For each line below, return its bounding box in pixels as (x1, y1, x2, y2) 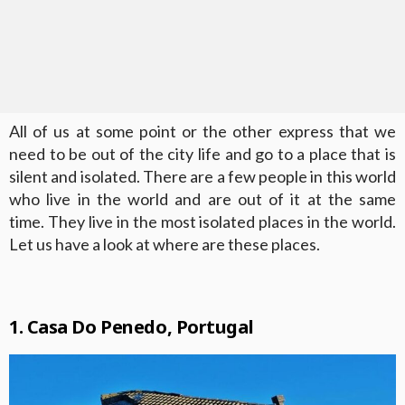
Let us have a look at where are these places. (9, 233, 320, 254)
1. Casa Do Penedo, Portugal (9, 314, 254, 339)
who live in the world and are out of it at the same (9, 188, 396, 209)
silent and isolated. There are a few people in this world (9, 165, 396, 186)
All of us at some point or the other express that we (9, 120, 396, 141)
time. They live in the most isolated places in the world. (9, 211, 396, 231)
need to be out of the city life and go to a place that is (9, 143, 396, 164)
